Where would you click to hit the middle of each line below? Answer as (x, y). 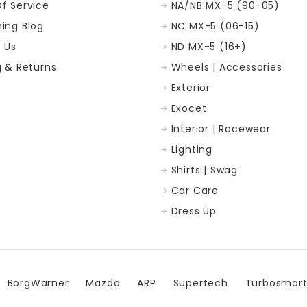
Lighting (192, 149)
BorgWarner (38, 283)
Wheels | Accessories (226, 67)
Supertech (200, 283)
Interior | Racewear (221, 128)
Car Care (195, 190)
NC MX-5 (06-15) (215, 26)
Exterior (191, 87)
